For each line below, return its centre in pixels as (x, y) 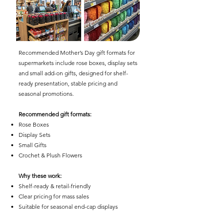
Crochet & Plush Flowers (50, 155)
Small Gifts (33, 145)
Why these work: (40, 176)
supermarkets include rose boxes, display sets (78, 63)
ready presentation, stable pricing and (68, 83)
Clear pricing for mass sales (54, 196)
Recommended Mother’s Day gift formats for (77, 53)
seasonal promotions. (46, 94)
